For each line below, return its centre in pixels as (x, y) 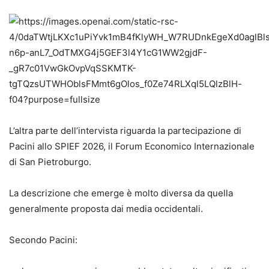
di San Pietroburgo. (50, 162)
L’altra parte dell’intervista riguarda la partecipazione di (125, 130)
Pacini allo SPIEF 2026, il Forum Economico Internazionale (132, 146)
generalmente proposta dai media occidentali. (106, 208)
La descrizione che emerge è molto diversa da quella (121, 193)
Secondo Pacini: (43, 240)
